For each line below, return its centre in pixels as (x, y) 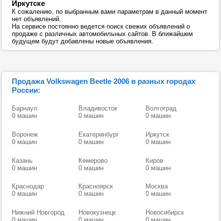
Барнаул (25, 108)
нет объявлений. (37, 19)
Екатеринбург (99, 134)
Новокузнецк (97, 213)
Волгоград (161, 108)
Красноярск (96, 186)
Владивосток (98, 108)
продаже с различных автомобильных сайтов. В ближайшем (102, 34)
